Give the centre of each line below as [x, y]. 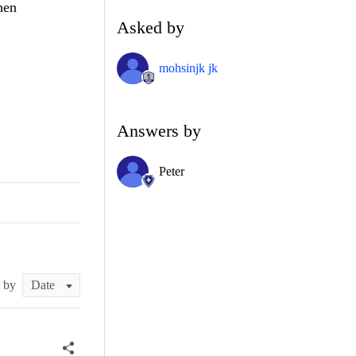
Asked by [151, 27]
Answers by [159, 130]
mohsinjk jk [188, 68]
